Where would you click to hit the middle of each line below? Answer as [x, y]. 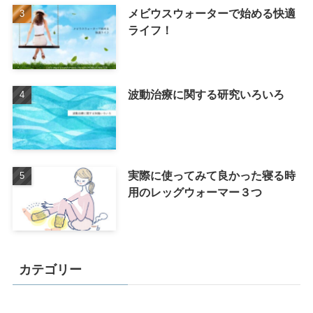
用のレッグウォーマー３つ [195, 192]
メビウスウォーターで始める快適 [211, 13]
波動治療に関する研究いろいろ [206, 94]
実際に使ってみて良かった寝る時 [211, 175]
